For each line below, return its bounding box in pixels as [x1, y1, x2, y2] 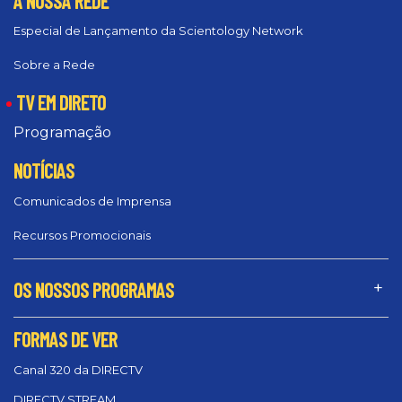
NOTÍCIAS [13, 159, 74, 183]
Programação [13, 124, 111, 142]
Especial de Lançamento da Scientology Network [13, 23, 303, 39]
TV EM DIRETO [16, 91, 106, 115]
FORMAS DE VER [13, 327, 118, 351]
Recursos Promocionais [13, 227, 151, 242]
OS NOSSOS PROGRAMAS [13, 277, 174, 301]
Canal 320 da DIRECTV [13, 362, 143, 377]
